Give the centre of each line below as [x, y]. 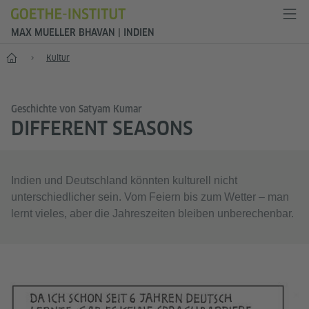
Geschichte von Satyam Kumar [77, 109]
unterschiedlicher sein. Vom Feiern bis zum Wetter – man [150, 197]
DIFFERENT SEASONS [102, 128]
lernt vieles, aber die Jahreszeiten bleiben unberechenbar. [152, 213]
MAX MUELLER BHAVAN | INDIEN [83, 32]
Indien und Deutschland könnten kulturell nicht [124, 180]
